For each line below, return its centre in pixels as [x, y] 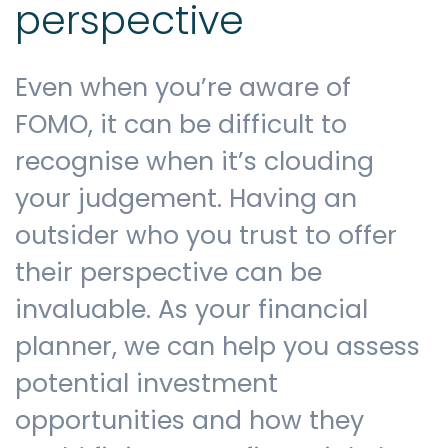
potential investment [146, 383]
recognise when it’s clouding [194, 161]
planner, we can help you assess [217, 346]
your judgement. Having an [186, 198]
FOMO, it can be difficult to [181, 124]
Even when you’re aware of [183, 87]
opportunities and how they [189, 420]
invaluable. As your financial [191, 309]
